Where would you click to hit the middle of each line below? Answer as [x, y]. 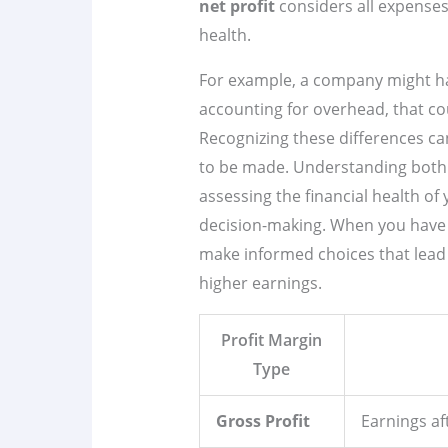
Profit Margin [272, 340]
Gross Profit [262, 421]
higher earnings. [260, 283]
